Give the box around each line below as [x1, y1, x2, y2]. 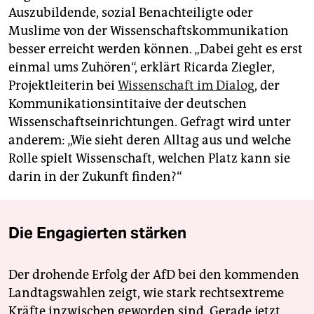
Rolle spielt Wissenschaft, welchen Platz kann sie [8, 150, 290, 166]
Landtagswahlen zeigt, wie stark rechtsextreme [8, 285, 284, 301]
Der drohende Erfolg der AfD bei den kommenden [8, 266, 299, 282]
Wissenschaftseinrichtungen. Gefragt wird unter [8, 114, 291, 130]
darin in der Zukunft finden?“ [8, 168, 182, 184]
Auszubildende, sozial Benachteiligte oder [8, 4, 253, 20]
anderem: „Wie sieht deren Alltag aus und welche [8, 132, 291, 148]
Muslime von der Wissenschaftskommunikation [8, 22, 289, 39]
